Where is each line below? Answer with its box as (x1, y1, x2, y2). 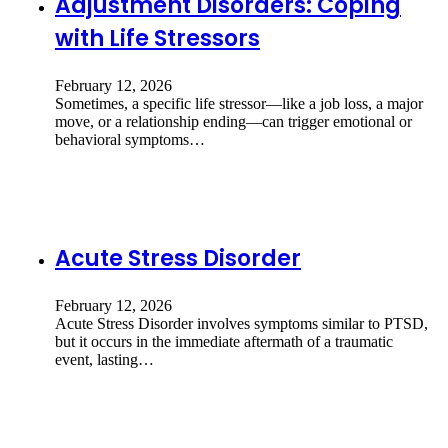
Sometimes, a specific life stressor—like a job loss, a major (55, 95, 423, 113)
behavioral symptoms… (55, 131, 205, 149)
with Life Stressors (55, 23, 260, 55)
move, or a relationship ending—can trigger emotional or (55, 113, 412, 131)
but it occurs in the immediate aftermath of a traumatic (55, 332, 393, 350)
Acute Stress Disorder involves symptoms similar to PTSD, (55, 314, 428, 332)
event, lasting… (55, 350, 154, 368)
